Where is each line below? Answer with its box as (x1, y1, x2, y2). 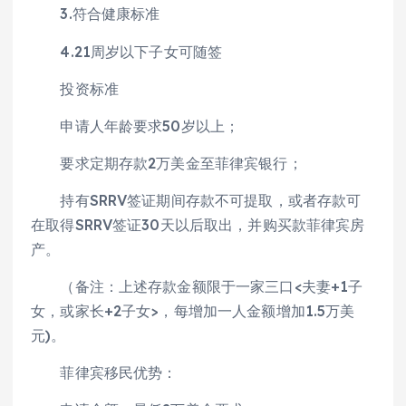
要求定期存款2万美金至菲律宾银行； (31, 153, 303, 172)
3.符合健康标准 (31, 5, 160, 24)
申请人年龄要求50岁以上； (31, 116, 240, 135)
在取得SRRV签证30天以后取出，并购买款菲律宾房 (31, 215, 365, 234)
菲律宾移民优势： (31, 363, 178, 382)
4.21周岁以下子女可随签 (31, 42, 223, 61)
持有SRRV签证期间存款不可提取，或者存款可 (31, 190, 362, 209)
